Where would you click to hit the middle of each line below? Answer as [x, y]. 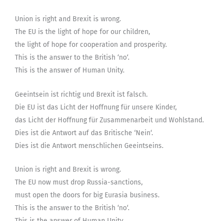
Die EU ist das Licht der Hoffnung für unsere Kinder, [96, 107]
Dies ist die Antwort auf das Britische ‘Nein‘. [84, 133]
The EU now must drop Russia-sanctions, [79, 182]
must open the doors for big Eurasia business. [87, 195]
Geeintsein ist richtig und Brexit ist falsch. [81, 94]
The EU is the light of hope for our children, [82, 32]
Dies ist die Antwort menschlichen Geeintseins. [89, 146]
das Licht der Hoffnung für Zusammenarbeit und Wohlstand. [109, 120]
